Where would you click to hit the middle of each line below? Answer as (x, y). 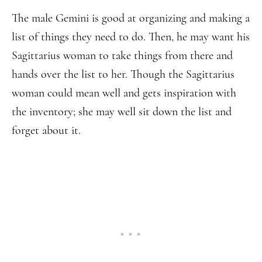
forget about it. (46, 130)
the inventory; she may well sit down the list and (122, 112)
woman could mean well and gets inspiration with (124, 93)
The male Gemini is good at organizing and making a (131, 18)
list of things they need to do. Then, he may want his (131, 37)
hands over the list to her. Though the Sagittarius (123, 74)
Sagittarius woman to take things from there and (122, 56)
